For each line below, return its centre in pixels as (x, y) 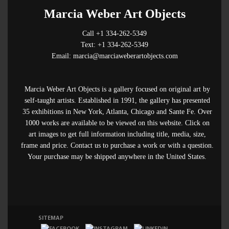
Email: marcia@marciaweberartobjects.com (114, 56)
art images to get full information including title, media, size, (117, 134)
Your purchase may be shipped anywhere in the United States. (117, 157)
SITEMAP (51, 218)
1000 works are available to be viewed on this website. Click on (117, 123)
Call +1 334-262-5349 (114, 33)
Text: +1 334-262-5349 (114, 45)
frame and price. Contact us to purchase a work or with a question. (117, 145)
